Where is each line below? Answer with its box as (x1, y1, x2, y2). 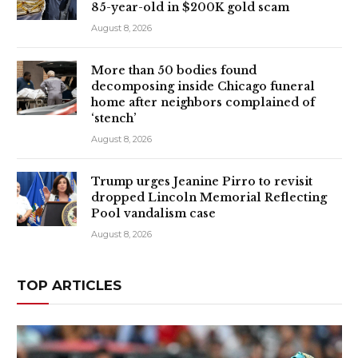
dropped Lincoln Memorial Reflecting (91, 189, 327, 205)
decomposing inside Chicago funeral (91, 78, 315, 93)
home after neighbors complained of (91, 94, 315, 109)
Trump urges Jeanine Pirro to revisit (91, 173, 312, 189)
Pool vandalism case (91, 205, 216, 221)
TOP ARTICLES (17, 276, 121, 293)
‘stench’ (91, 110, 137, 125)
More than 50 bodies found (91, 62, 257, 78)
